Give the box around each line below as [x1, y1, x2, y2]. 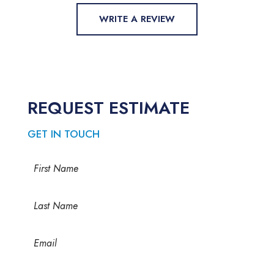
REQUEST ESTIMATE [27, 95, 190, 121]
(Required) [55, 158, 91, 171]
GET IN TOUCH [27, 127, 100, 142]
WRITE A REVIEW [98, 12, 175, 26]
